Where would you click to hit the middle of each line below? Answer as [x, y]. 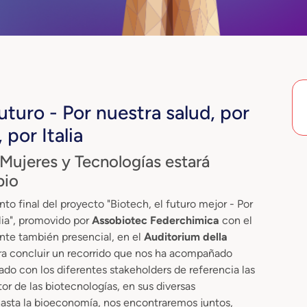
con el [237, 220]
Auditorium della [186, 236]
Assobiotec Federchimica [157, 220]
